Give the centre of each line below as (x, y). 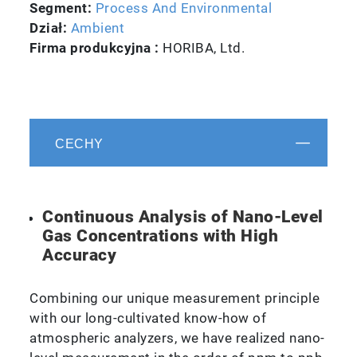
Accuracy (80, 255)
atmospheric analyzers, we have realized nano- (177, 338)
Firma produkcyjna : (96, 47)
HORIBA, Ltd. (204, 47)
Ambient (98, 27)
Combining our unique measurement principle (175, 298)
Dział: (50, 27)
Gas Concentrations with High (161, 236)
